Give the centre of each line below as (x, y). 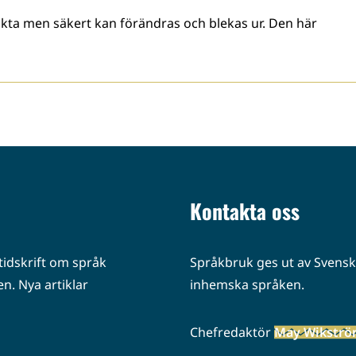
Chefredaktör (232, 332)
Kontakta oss (245, 211)
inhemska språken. (247, 284)
